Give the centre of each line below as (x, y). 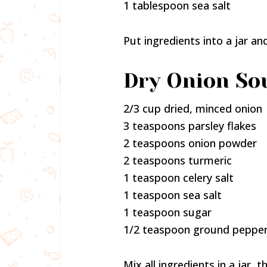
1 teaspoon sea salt (173, 195)
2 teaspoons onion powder (190, 143)
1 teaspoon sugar (167, 212)
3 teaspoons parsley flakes (190, 126)
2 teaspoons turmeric (178, 160)
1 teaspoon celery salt (178, 178)
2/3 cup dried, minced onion (193, 108)
